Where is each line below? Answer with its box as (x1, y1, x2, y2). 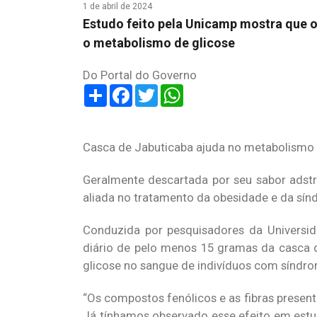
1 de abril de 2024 (83, 1, 152, 11)
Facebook (132, 83, 184, 97)
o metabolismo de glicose (83, 35, 235, 50)
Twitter (158, 83, 196, 97)
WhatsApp (183, 83, 237, 97)
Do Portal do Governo (83, 68, 197, 82)
